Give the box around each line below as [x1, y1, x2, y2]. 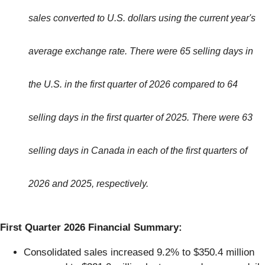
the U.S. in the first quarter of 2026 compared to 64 [28, 79, 238, 90]
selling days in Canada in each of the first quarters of [28, 146, 247, 156]
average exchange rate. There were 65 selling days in [28, 46, 253, 57]
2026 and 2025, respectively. [28, 179, 148, 189]
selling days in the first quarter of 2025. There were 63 [28, 112, 253, 123]
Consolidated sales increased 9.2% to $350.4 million [24, 247, 254, 258]
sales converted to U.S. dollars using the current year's [28, 13, 256, 24]
